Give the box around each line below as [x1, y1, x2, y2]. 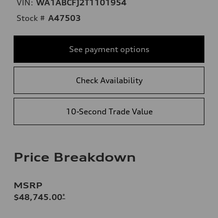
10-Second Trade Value [65, 106, 153, 116]
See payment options [69, 44, 149, 54]
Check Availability [75, 75, 143, 85]
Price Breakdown [14, 149, 136, 164]
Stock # [17, 13, 45, 23]
